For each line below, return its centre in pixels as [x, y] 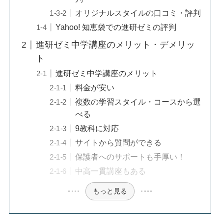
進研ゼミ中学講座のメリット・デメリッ [115, 45]
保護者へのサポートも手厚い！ [134, 157]
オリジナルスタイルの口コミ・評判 [138, 13]
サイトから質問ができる [119, 143]
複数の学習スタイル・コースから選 [138, 102]
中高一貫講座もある [111, 171]
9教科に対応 [97, 128]
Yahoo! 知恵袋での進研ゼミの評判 [116, 27]
